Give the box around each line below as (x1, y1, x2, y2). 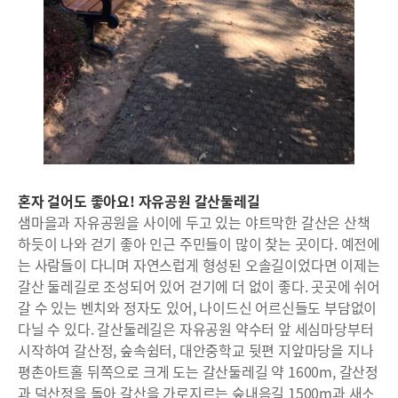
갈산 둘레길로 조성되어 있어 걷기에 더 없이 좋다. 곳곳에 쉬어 (18, 275, 380, 298)
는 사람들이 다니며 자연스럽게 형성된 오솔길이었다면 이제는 (18, 254, 380, 276)
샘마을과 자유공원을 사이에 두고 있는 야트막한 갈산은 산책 (18, 211, 370, 234)
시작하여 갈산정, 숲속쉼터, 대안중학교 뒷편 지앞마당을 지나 (18, 339, 374, 362)
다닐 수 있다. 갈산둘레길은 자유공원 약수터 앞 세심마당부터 (18, 318, 374, 340)
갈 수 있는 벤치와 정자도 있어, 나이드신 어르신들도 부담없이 (18, 297, 378, 319)
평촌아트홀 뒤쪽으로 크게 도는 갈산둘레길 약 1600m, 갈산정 (18, 361, 378, 383)
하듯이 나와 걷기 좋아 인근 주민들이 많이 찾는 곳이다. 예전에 (18, 233, 380, 255)
